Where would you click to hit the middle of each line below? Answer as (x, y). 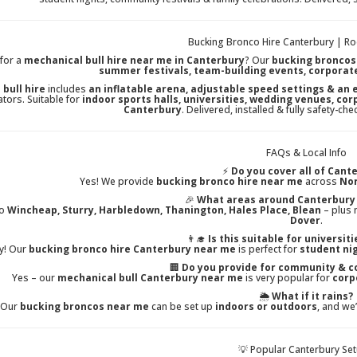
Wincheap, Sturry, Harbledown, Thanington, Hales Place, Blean (164, 210)
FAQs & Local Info (306, 153)
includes (67, 89)
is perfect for (267, 249)
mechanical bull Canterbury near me (150, 278)
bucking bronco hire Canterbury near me (132, 249)
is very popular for (287, 278)
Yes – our (34, 278)
